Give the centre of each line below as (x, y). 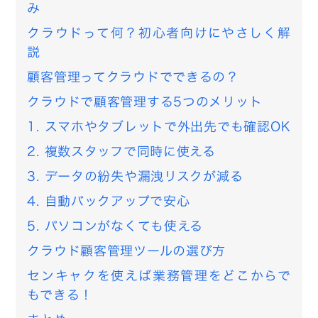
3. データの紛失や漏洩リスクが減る (135, 177)
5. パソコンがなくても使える (115, 226)
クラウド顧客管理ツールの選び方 (127, 251)
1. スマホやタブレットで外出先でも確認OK (159, 127)
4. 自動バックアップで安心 (109, 202)
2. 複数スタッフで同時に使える (121, 152)
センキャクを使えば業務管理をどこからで (159, 276)
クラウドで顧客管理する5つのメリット (145, 102)
